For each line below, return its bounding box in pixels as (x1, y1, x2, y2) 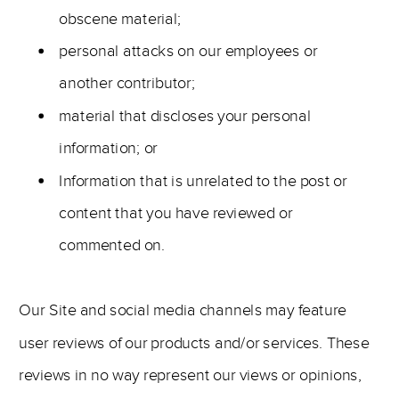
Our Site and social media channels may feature (19, 300, 347, 321)
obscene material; (59, 8, 182, 29)
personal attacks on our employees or (59, 41, 318, 61)
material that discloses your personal (59, 106, 312, 126)
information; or (59, 138, 159, 159)
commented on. (59, 235, 166, 256)
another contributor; (59, 73, 196, 94)
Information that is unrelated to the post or (59, 170, 347, 191)
